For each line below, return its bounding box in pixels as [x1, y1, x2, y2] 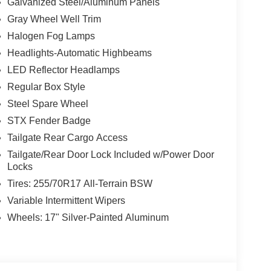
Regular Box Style [7, 82, 85, 93]
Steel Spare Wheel [7, 99, 88, 109]
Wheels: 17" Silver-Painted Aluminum [7, 212, 169, 223]
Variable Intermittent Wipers [7, 195, 125, 206]
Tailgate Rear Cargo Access [7, 132, 128, 143]
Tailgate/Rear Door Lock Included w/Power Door [7, 149, 214, 160]
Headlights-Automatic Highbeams [7, 48, 152, 59]
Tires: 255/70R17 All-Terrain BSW [7, 178, 152, 189]
